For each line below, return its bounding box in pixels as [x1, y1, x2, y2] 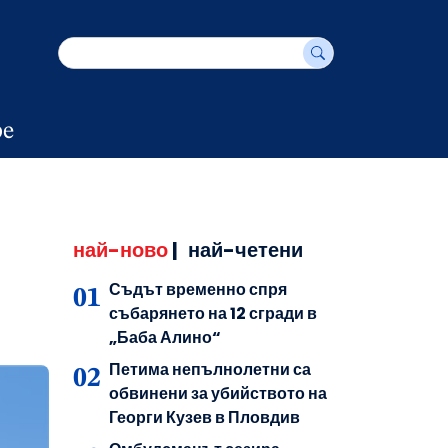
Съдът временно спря [109, 277, 287, 301]
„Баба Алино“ [109, 325, 221, 349]
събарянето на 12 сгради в [109, 301, 317, 325]
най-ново [73, 235, 168, 264]
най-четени [188, 235, 303, 264]
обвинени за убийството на [109, 381, 327, 405]
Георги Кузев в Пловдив [109, 405, 300, 429]
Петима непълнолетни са [109, 357, 311, 381]
